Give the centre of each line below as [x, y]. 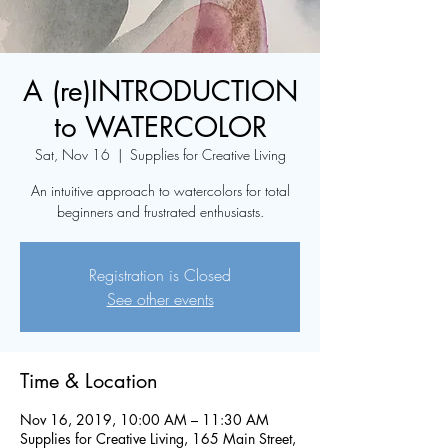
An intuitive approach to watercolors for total [160, 190]
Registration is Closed [160, 275]
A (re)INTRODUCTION [160, 91]
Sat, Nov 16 [72, 154]
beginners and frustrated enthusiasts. [160, 211]
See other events [160, 299]
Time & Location [89, 381]
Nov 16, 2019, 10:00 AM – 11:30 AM [144, 419]
